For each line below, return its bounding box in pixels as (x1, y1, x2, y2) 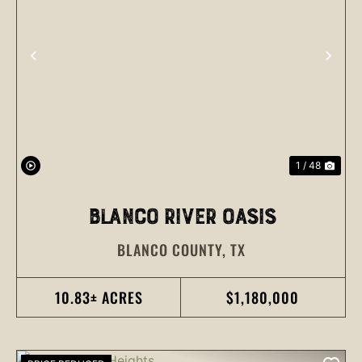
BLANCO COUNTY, (116, 238, 230, 260)
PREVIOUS (32, 49, 105, 79)
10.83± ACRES (54, 286, 143, 308)
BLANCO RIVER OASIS (87, 200, 275, 233)
